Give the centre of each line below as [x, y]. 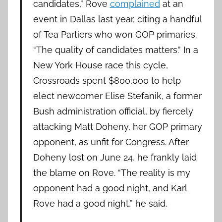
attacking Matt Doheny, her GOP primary [117, 126]
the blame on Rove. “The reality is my [111, 172]
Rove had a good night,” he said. [100, 203]
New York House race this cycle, [100, 65]
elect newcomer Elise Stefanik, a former [117, 96]
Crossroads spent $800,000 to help [107, 80]
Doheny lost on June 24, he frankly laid [115, 157]
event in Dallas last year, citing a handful [117, 19]
